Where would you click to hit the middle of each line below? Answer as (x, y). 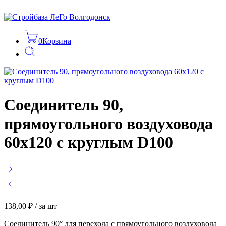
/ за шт (46, 206)
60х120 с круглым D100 (89, 143)
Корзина (57, 41)
